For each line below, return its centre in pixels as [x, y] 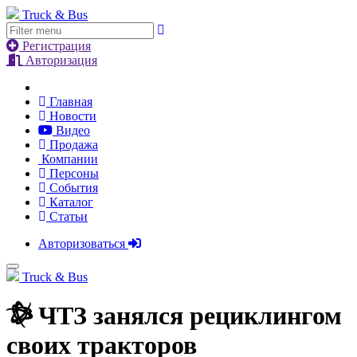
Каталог [70, 202]
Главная [69, 102]
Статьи [67, 216]
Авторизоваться [83, 243]
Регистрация [55, 46]
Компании [68, 159]
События [72, 188]
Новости [71, 116]
